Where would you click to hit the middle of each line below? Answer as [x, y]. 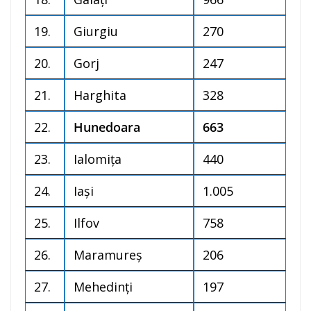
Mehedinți [103, 287]
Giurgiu [96, 32]
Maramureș [108, 255]
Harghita [100, 95]
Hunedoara [107, 127]
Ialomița [98, 159]
